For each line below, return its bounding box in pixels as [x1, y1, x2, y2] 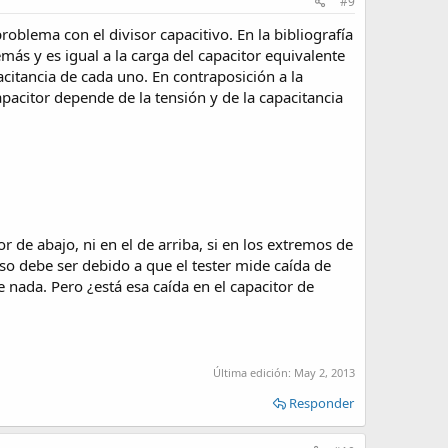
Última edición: [213, 365, 294, 381]
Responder [289, 394, 354, 413]
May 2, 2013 [294, 365, 355, 381]
